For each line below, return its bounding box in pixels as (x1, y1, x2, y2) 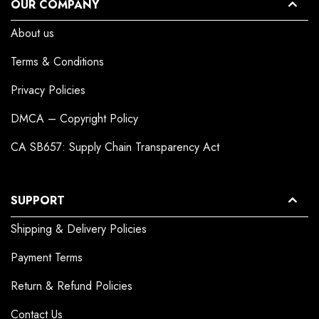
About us (11, 25, 54, 42)
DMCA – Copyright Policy (11, 110, 138, 127)
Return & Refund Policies (11, 278, 132, 295)
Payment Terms (11, 249, 83, 266)
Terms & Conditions (11, 53, 104, 70)
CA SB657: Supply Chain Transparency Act (11, 139, 219, 156)
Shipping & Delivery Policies (11, 221, 147, 238)
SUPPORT (11, 192, 65, 209)
